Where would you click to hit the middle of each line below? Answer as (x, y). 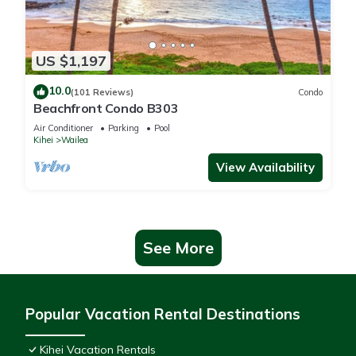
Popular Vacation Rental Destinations (163, 314)
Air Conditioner (63, 128)
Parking (124, 128)
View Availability (265, 168)
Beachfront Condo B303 (106, 108)
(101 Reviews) (102, 92)
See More (178, 248)
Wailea (75, 140)
